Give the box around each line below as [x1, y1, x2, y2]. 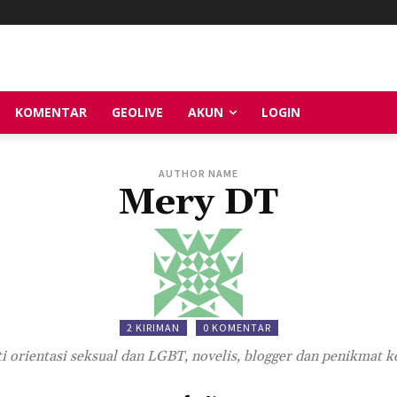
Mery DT [119, 179, 278, 226]
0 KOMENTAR [202, 320, 271, 334]
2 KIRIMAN [126, 320, 180, 334]
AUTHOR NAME [159, 166, 238, 180]
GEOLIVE [112, 103, 163, 121]
